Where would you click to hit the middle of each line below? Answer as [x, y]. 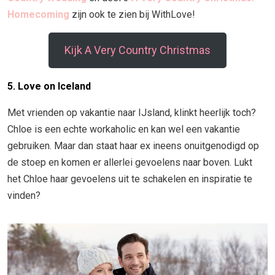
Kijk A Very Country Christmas [137, 50]
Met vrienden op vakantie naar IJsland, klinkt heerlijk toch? [132, 112]
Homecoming [38, 14]
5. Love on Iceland [49, 86]
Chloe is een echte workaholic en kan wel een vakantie [124, 129]
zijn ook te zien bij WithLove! [132, 14]
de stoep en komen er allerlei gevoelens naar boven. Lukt [130, 162]
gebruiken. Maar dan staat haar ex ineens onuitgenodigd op [133, 145]
